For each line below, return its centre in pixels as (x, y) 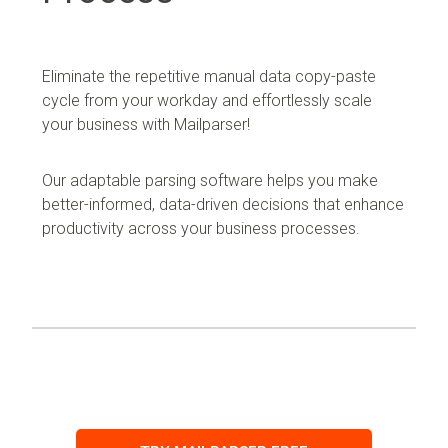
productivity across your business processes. (201, 228)
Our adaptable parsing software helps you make (210, 180)
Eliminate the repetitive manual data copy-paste (209, 76)
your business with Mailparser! (148, 124)
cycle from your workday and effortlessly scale (207, 100)
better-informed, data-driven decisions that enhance (223, 204)
